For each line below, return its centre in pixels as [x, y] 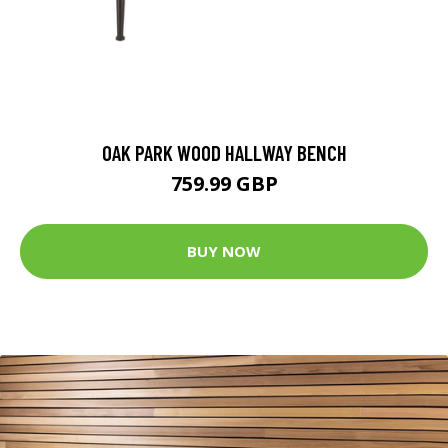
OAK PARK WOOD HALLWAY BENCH [224, 152]
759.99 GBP [224, 183]
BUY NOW [224, 251]
